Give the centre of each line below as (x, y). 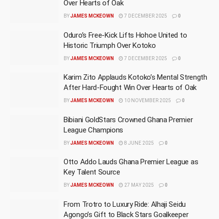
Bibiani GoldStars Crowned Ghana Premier (128, 120)
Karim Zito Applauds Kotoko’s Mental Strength (135, 77)
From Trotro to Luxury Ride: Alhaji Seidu (125, 204)
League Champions (94, 130)
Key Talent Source (92, 172)
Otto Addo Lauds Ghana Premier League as (131, 162)
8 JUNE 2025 (139, 143)
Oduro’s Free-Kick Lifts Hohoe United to (125, 35)
